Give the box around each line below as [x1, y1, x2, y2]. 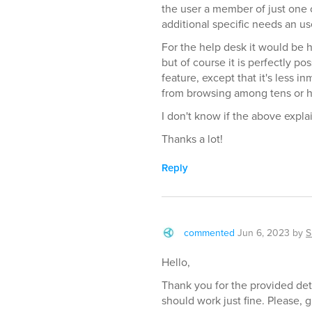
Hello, [162, 254, 190, 270]
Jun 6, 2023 [237, 226, 290, 240]
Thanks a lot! [162, 131, 223, 146]
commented [184, 226, 235, 240]
